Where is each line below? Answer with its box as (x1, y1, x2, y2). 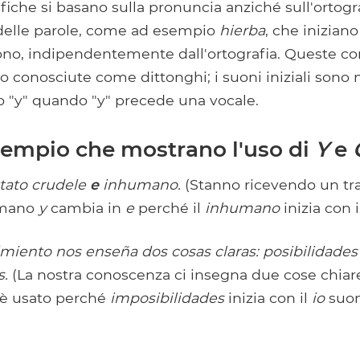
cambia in (47, 199, 125, 216)
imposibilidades (110, 289, 224, 306)
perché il (134, 199, 205, 216)
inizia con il (224, 289, 312, 306)
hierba (219, 22, 265, 39)
